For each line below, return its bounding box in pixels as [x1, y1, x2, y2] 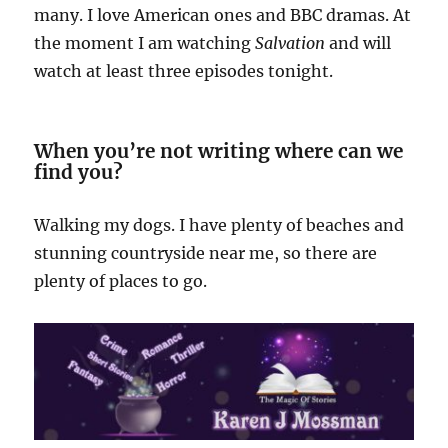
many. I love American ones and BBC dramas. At [34, 4, 412, 25]
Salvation [255, 32, 326, 53]
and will [325, 32, 392, 53]
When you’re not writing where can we [34, 138, 404, 163]
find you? [34, 159, 124, 184]
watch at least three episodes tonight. [34, 60, 334, 81]
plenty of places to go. [34, 270, 208, 291]
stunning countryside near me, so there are [34, 242, 378, 263]
